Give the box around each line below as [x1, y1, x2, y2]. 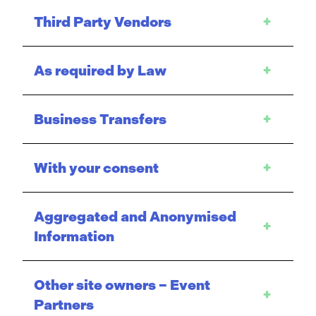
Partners [34, 296, 94, 313]
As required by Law [34, 62, 166, 79]
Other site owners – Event [34, 276, 210, 293]
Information [34, 228, 114, 245]
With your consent [34, 159, 159, 176]
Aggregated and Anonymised [34, 208, 236, 225]
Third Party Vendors [34, 13, 171, 30]
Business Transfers [34, 111, 166, 128]
